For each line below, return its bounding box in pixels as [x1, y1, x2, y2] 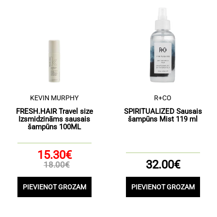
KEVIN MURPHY [30, 94, 78, 102]
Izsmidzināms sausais [18, 115, 90, 124]
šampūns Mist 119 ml [128, 115, 198, 124]
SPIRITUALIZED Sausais [124, 107, 202, 116]
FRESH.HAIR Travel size [15, 107, 93, 116]
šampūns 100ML [28, 123, 81, 131]
